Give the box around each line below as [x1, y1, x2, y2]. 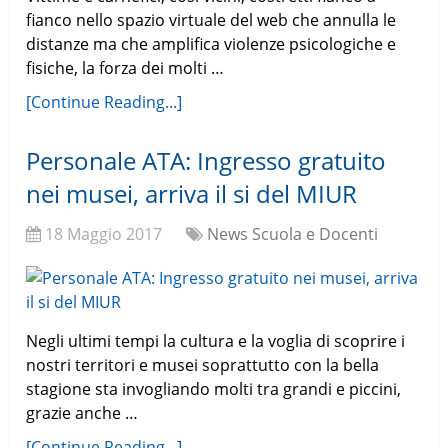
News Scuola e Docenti [207, 223, 379, 246]
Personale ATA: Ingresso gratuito [26, 144, 387, 178]
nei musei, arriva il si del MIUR [26, 177, 358, 211]
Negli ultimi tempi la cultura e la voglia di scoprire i [26, 330, 406, 353]
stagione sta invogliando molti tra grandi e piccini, [26, 378, 402, 401]
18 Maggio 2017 [45, 223, 163, 246]
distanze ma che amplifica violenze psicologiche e [26, 33, 397, 56]
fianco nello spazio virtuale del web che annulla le [26, 9, 397, 32]
